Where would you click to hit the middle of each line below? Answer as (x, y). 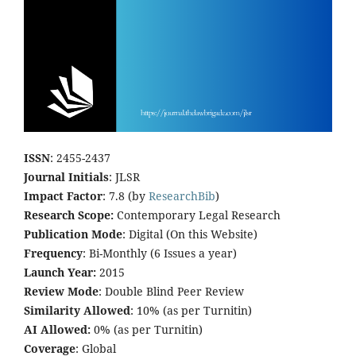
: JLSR (124, 176)
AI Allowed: (59, 329)
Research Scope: (69, 215)
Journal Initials (66, 176)
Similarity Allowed (77, 310)
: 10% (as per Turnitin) (191, 310)
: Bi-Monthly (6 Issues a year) (160, 253)
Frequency (53, 253)
